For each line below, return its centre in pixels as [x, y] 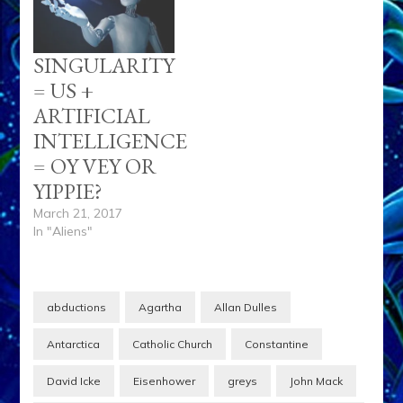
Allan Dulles [246, 307]
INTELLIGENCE [111, 140]
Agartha [161, 307]
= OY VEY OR [95, 166]
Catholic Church [173, 344]
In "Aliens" [63, 231]
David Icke [74, 381]
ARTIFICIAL [92, 115]
